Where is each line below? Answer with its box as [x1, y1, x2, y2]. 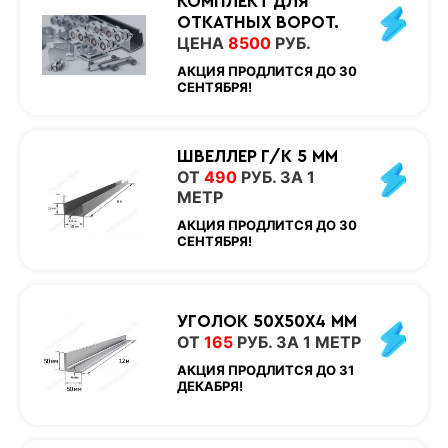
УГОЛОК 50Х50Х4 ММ [176, 313, 357, 331]
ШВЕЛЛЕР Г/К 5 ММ [176, 148, 338, 166]
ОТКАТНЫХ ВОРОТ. [176, 13, 339, 31]
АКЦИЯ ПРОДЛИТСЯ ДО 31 [176, 362, 354, 379]
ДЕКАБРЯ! [176, 378, 243, 395]
